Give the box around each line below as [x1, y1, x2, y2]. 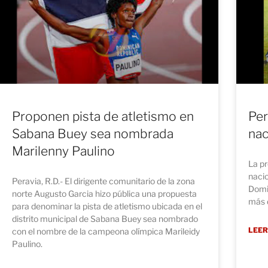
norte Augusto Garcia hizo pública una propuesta [12, 188, 197, 199]
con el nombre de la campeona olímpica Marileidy [12, 226, 200, 236]
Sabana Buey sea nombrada [12, 126, 173, 141]
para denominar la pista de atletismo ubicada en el [12, 200, 202, 211]
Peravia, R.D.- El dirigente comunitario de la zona [12, 175, 195, 186]
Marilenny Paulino [12, 143, 115, 159]
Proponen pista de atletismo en [12, 108, 194, 124]
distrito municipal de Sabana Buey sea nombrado [12, 213, 198, 224]
